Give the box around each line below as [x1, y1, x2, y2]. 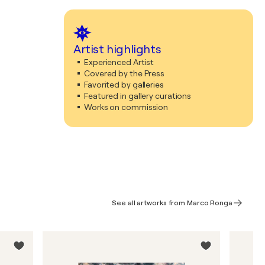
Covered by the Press [84, 69, 164, 78]
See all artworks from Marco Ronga [112, 199, 232, 207]
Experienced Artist [84, 57, 154, 67]
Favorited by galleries [84, 80, 164, 89]
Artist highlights [73, 43, 161, 56]
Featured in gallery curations [84, 91, 192, 101]
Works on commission [84, 102, 169, 112]
